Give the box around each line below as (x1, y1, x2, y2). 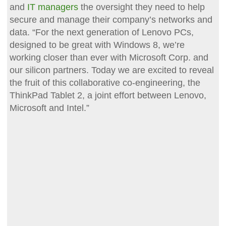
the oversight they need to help (78, 2, 205, 12)
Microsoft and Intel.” (9, 102, 89, 113)
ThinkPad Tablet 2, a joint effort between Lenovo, (9, 90, 206, 100)
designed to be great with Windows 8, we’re (9, 39, 185, 50)
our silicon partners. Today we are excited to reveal (9, 65, 214, 75)
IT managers (27, 2, 78, 12)
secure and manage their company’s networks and (9, 14, 212, 25)
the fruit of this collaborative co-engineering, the (9, 77, 200, 88)
